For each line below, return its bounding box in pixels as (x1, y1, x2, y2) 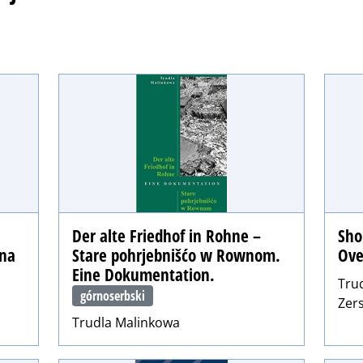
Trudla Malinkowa (72, 314, 180, 332)
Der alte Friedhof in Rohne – (72, 224, 261, 247)
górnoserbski (80, 286, 146, 305)
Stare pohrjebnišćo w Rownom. (72, 243, 280, 267)
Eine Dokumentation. (72, 263, 215, 286)
